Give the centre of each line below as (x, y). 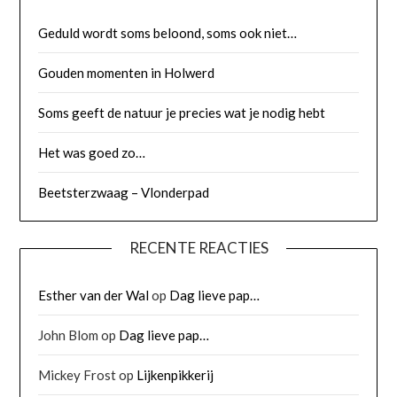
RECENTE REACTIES (198, 247)
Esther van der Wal (94, 295)
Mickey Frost (78, 374)
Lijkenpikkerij (175, 374)
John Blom (69, 335)
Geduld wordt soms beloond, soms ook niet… (168, 32)
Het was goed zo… (92, 152)
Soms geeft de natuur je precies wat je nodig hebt (182, 112)
